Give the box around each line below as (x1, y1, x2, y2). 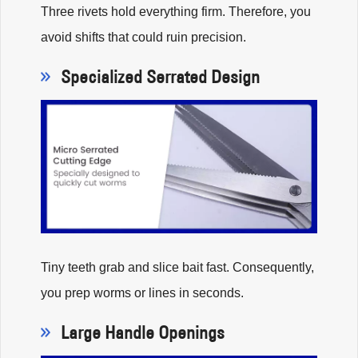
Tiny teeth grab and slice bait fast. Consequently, (41, 260, 314, 274)
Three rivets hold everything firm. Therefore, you (41, 4, 311, 18)
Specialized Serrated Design (61, 65, 260, 88)
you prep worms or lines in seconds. (41, 285, 244, 300)
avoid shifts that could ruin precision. (41, 30, 246, 44)
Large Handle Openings (61, 320, 225, 344)
